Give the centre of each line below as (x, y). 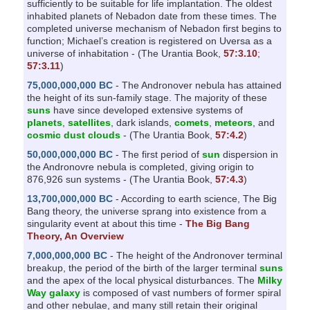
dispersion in (249, 154)
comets (191, 122)
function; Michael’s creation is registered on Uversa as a (149, 40)
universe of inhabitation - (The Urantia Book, (125, 53)
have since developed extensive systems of (146, 110)
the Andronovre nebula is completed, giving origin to (140, 166)
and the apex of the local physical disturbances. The (142, 280)
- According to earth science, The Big (194, 198)
